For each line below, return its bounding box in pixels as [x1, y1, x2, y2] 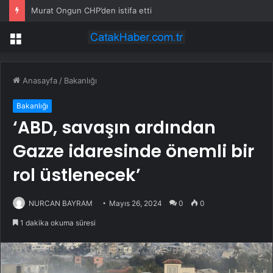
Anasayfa [20, 76, 57, 86]
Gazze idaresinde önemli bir [13, 140, 254, 164]
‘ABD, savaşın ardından [13, 116, 216, 140]
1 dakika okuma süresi [18, 218, 96, 228]
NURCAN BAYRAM [29, 199, 93, 208]
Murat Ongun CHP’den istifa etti [31, 5, 152, 15]
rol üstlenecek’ [13, 163, 141, 188]
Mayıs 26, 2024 [109, 199, 162, 208]
